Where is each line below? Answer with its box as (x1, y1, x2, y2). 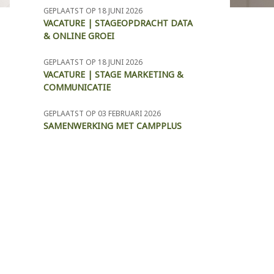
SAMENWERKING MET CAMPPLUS (43, 120, 182, 132)
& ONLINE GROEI (43, 30, 114, 42)
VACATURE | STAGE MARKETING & (43, 68, 183, 81)
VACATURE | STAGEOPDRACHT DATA (43, 17, 193, 29)
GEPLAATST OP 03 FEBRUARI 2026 (43, 108, 161, 119)
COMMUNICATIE (43, 81, 111, 94)
